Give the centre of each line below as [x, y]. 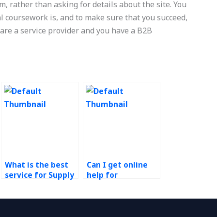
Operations [108, 185]
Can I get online [117, 165]
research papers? [120, 206]
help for [102, 175]
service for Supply [40, 175]
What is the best [37, 165]
